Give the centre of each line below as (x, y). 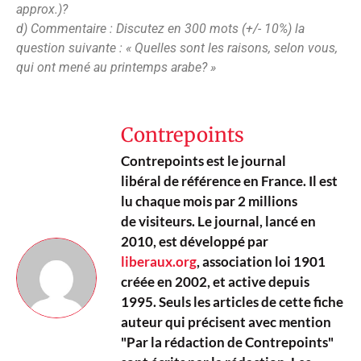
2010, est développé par (195, 241)
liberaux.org (159, 261)
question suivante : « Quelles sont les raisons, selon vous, (177, 48)
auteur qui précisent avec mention (226, 322)
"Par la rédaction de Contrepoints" (227, 342)
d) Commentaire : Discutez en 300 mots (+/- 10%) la (160, 28)
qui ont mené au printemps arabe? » (116, 67)
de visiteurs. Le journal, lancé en (218, 221)
